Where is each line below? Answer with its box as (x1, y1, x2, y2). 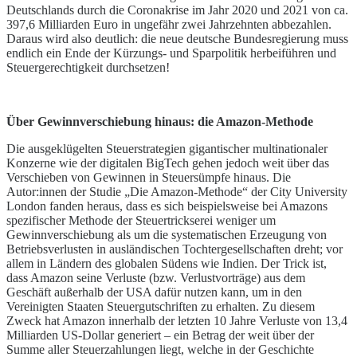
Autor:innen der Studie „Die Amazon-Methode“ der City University (6, 185, 347, 199)
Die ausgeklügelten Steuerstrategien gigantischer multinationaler (6, 142, 328, 156)
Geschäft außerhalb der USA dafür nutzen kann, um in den (6, 285, 302, 300)
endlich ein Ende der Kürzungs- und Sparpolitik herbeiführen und (6, 46, 336, 61)
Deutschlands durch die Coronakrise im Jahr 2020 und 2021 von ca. (6, 3, 348, 18)
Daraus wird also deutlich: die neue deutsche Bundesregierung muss (6, 32, 348, 46)
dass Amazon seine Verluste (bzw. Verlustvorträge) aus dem (6, 271, 305, 285)
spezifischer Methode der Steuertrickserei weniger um (6, 214, 276, 228)
